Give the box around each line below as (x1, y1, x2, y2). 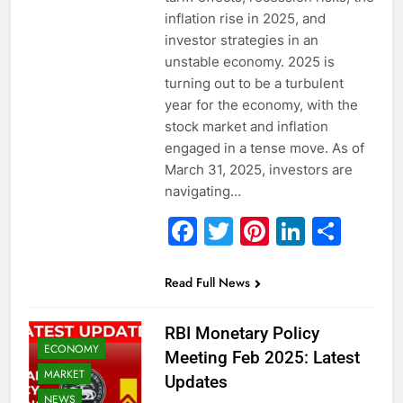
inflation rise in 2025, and (164, 10, 326, 28)
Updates (164, 372, 228, 393)
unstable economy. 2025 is (164, 53, 335, 71)
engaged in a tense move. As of (164, 139, 364, 157)
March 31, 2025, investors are (164, 161, 353, 179)
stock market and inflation (164, 118, 328, 136)
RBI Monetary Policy (164, 323, 319, 345)
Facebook (196, 213, 331, 249)
